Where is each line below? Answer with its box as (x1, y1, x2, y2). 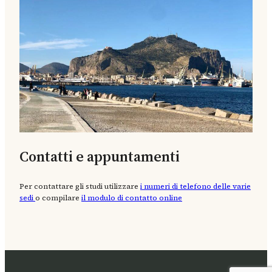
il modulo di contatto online (81, 193, 182, 203)
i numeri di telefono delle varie (140, 182, 251, 191)
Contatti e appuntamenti (19, 146, 180, 166)
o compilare (35, 193, 81, 203)
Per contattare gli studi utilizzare (19, 182, 140, 191)
